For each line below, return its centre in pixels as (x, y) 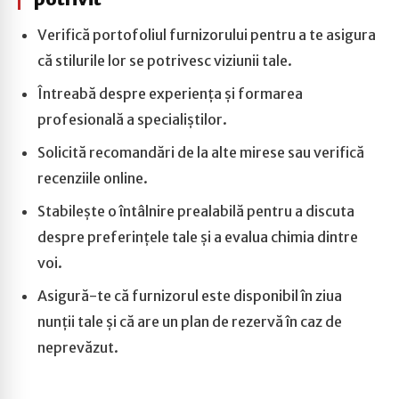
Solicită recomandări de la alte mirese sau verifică (201, 152)
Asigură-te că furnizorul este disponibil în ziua (190, 296)
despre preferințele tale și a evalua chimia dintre (198, 237)
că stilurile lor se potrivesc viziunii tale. (165, 61)
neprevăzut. (78, 347)
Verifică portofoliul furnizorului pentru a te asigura (207, 35)
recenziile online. (93, 178)
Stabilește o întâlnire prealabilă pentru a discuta (196, 211)
